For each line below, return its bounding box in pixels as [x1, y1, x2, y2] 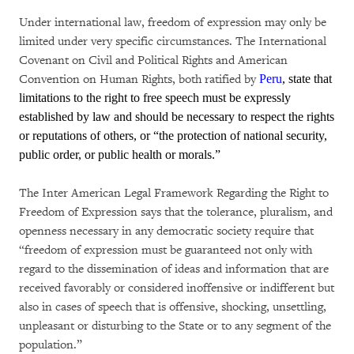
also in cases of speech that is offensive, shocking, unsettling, [19, 299, 326, 314]
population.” [19, 337, 82, 352]
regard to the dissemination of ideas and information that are [19, 262, 329, 277]
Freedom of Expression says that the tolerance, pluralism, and [19, 205, 333, 220]
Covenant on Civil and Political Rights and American [19, 53, 288, 68]
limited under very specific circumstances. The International [19, 34, 326, 49]
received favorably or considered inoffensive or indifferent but [19, 281, 334, 296]
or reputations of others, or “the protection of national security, [19, 129, 327, 142]
